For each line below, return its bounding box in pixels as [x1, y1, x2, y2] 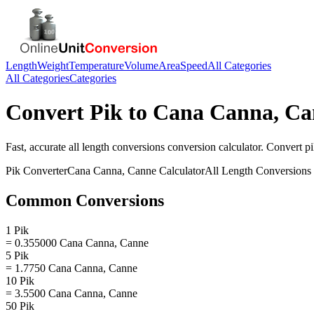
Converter [20, 164, 67, 177]
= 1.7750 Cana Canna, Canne [6, 261, 137, 274]
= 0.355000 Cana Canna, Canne [6, 236, 149, 249]
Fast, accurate [6, 140, 69, 153]
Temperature [69, 60, 124, 71]
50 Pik [6, 299, 34, 312]
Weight [37, 60, 69, 71]
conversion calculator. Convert [165, 140, 305, 153]
